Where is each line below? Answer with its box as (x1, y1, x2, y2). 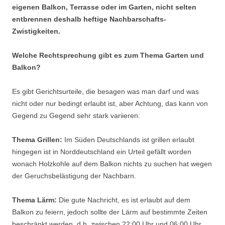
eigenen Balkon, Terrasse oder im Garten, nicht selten (12, 3, 196, 12)
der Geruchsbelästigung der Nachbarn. (12, 172, 136, 180)
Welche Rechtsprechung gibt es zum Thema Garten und (12, 51, 204, 60)
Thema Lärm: (12, 196, 57, 204)
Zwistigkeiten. (12, 27, 60, 36)
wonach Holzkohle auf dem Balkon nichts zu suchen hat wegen (12, 160, 212, 168)
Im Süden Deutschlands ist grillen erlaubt (62, 136, 194, 144)
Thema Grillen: (12, 136, 62, 144)
